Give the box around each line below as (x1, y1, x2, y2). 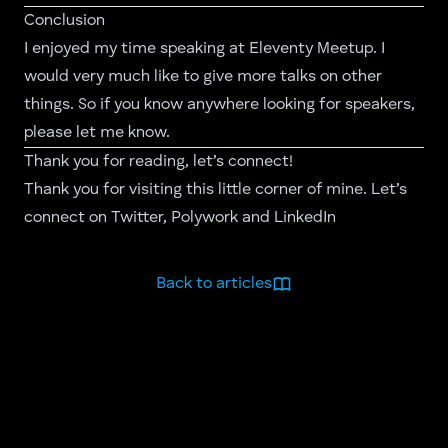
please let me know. (24, 125, 170, 142)
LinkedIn (274, 210, 336, 227)
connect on (24, 210, 111, 227)
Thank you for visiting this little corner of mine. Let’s (24, 182, 407, 199)
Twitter (111, 210, 163, 227)
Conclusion (24, 13, 105, 30)
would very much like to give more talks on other (24, 69, 382, 86)
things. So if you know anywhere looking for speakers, (24, 97, 415, 114)
